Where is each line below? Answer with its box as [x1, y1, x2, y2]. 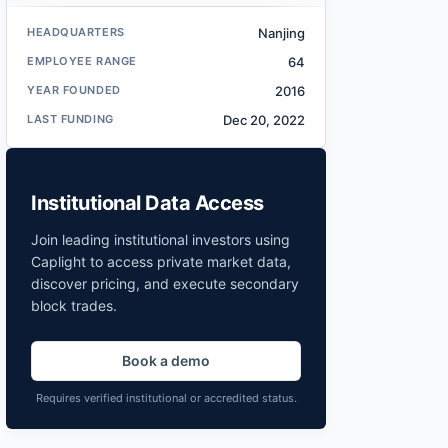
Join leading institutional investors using [31, 231, 290, 249]
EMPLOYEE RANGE [27, 54, 137, 69]
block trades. [31, 297, 117, 315]
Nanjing [258, 25, 305, 42]
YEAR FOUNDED [27, 83, 121, 98]
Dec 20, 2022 [223, 112, 305, 129]
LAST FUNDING [27, 112, 114, 127]
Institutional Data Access [31, 191, 264, 216]
